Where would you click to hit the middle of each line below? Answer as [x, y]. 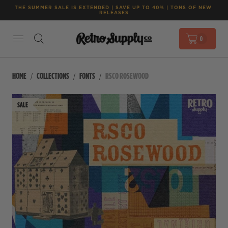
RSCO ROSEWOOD [127, 76]
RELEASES [114, 12]
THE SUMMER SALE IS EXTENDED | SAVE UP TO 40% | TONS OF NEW [113, 7]
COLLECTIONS [53, 76]
